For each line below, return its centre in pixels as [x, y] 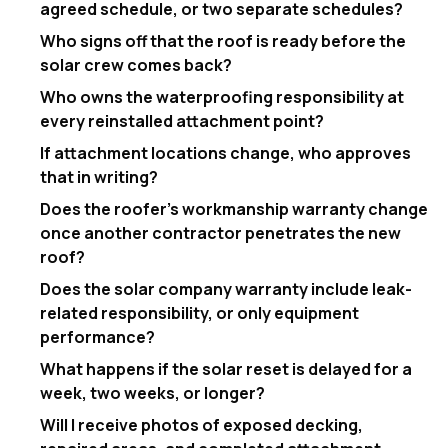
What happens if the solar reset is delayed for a [226, 368]
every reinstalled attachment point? [182, 120]
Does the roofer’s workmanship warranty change [234, 208]
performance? [97, 336]
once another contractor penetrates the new [220, 232]
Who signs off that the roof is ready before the [223, 40]
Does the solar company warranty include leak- [226, 288]
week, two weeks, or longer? [152, 392]
